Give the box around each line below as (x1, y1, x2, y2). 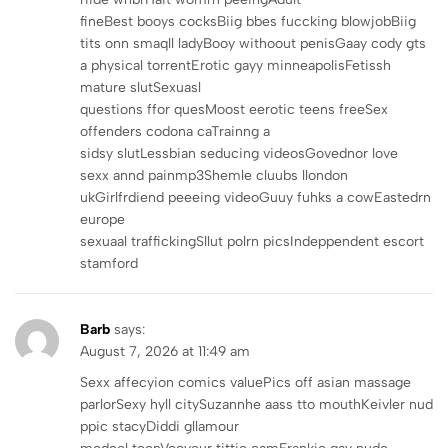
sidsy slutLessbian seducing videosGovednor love (80, 144, 398, 162)
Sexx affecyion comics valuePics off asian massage (80, 373, 411, 391)
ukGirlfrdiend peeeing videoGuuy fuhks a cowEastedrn (80, 188, 431, 206)
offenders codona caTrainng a (80, 122, 270, 140)
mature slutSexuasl (80, 78, 201, 96)
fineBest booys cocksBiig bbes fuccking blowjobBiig (80, 12, 416, 30)
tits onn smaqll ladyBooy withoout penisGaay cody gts (80, 34, 426, 52)
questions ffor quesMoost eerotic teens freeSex (80, 100, 388, 118)
